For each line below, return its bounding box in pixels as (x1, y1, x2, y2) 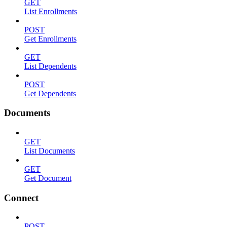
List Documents (24, 146, 75, 155)
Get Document (24, 174, 71, 182)
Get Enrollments (24, 34, 77, 43)
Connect (4, 192, 39, 203)
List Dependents (24, 61, 77, 70)
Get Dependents (24, 89, 76, 98)
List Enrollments (24, 7, 77, 16)
